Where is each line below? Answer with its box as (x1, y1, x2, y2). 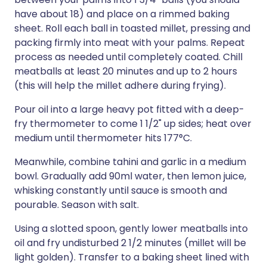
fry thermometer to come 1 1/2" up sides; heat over (14, 117, 252, 131)
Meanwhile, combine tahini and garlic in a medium (14, 155, 246, 169)
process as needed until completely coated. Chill (14, 50, 243, 64)
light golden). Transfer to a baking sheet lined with (14, 250, 249, 264)
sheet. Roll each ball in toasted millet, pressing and (14, 21, 250, 35)
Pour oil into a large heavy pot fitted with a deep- (14, 103, 244, 116)
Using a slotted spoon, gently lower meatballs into (14, 222, 248, 235)
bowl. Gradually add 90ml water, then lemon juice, (14, 169, 246, 183)
